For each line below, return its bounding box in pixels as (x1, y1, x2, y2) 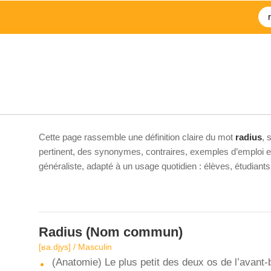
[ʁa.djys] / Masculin (39, 242, 112, 252)
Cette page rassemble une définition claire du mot (39, 132, 235, 142)
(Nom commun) (82, 224, 183, 240)
